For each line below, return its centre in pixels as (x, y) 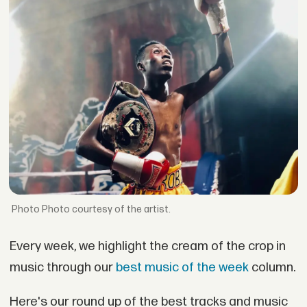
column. (272, 267)
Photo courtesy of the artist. (107, 209)
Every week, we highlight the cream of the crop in (147, 246)
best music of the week (182, 267)
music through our (62, 267)
